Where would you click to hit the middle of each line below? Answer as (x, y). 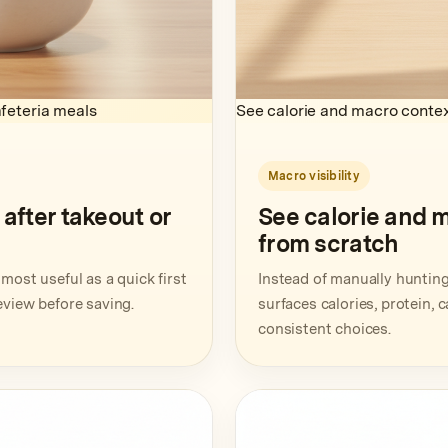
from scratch (328, 243)
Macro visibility (314, 176)
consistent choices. (324, 329)
